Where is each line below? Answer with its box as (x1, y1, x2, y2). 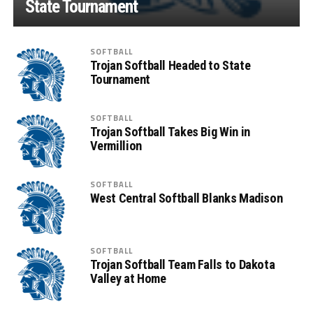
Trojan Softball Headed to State (89, 57, 251, 73)
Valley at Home (89, 270, 166, 286)
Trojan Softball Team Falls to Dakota (89, 256, 275, 272)
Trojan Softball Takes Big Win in (89, 124, 250, 139)
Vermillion (89, 138, 142, 153)
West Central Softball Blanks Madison (89, 190, 283, 205)
